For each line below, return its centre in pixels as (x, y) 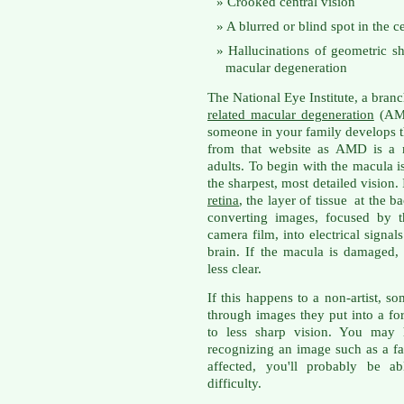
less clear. (234, 268)
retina (223, 200)
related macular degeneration (291, 114)
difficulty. (234, 383)
